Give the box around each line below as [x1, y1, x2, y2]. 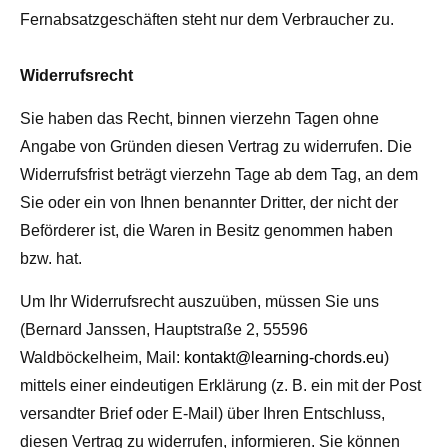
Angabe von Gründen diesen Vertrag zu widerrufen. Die [20, 138, 412, 156]
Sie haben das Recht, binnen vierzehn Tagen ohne [20, 110, 379, 128]
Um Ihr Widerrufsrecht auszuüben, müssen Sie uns [20, 293, 379, 311]
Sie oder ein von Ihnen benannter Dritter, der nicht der [20, 194, 398, 212]
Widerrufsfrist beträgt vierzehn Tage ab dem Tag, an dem [20, 166, 418, 184]
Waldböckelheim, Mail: [20, 349, 184, 367]
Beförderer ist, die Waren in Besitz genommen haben [20, 222, 393, 240]
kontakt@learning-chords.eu [184, 349, 384, 367]
